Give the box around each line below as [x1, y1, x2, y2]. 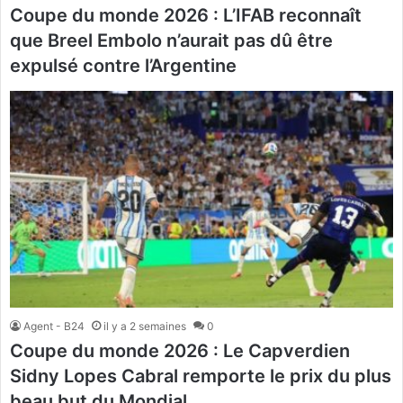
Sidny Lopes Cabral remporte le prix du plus [10, 364, 391, 387]
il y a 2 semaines [103, 318, 186, 333]
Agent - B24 [23, 318, 85, 333]
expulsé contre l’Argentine [10, 55, 237, 77]
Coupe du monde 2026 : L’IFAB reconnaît [10, 4, 362, 27]
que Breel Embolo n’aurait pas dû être [10, 30, 333, 52]
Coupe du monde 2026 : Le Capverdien [10, 339, 350, 362]
